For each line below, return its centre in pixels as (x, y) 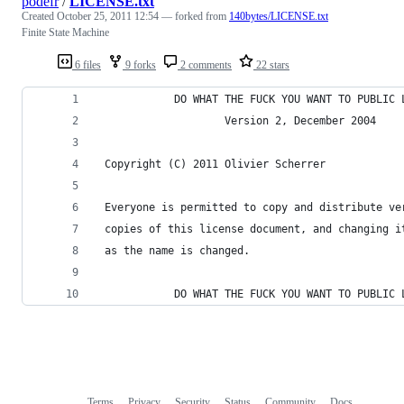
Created (39, 17)
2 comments (205, 65)
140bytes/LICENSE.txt (279, 17)
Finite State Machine (65, 33)
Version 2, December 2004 (237, 121)
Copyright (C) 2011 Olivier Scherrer (212, 165)
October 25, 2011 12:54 (108, 17)
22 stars (271, 65)
